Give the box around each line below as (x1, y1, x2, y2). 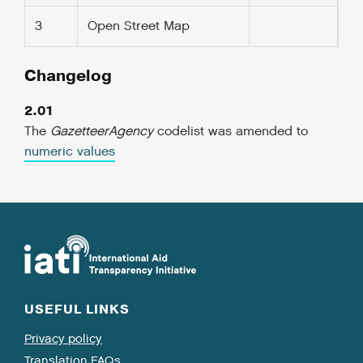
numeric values (24, 143, 115, 160)
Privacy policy (24, 331, 102, 347)
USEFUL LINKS (24, 301, 130, 318)
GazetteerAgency (50, 123, 153, 140)
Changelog (24, 65, 112, 87)
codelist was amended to (153, 123, 308, 140)
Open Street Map (88, 18, 190, 35)
